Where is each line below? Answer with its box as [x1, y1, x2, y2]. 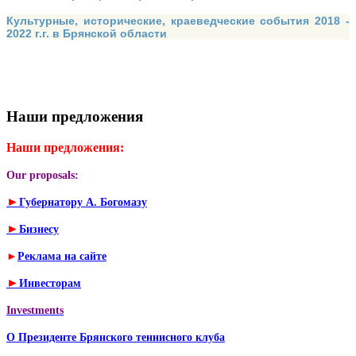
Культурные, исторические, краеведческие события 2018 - [6, 14, 350, 28]
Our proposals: [6, 169, 79, 182]
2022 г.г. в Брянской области [6, 27, 167, 41]
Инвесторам [19, 277, 81, 290]
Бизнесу [19, 223, 59, 236]
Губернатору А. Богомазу [19, 196, 147, 209]
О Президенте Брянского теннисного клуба [6, 331, 225, 344]
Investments [6, 304, 64, 317]
